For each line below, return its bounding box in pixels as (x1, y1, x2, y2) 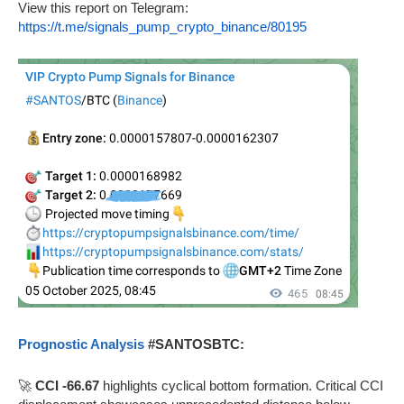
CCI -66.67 (35, 378, 99, 394)
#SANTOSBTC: (144, 336, 244, 353)
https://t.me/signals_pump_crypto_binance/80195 (18, 19, 307, 35)
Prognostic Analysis (18, 336, 144, 353)
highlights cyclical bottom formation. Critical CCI (99, 378, 383, 394)
